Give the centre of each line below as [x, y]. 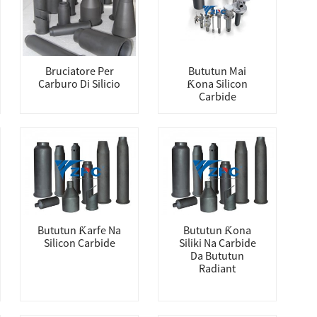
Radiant [217, 268]
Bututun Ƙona [217, 230]
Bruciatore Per [79, 71]
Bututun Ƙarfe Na [79, 230]
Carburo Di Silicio [79, 83]
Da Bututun [217, 255]
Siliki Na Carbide [217, 243]
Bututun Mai [217, 71]
